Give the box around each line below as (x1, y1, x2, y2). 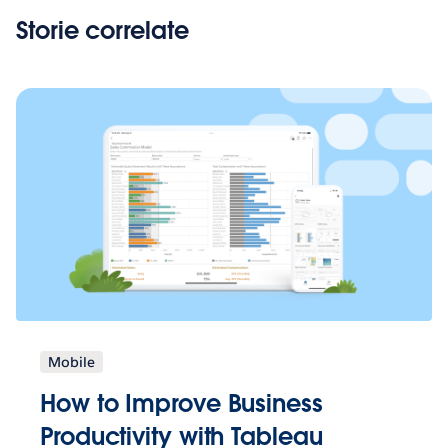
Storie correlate (16, 15, 189, 47)
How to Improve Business (40, 387, 323, 419)
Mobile (48, 352, 95, 371)
